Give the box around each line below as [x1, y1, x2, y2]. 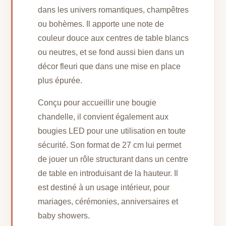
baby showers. [38, 211, 90, 220]
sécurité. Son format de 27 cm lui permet [38, 141, 182, 150]
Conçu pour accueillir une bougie [38, 98, 157, 107]
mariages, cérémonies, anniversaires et [38, 197, 179, 206]
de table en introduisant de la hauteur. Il [38, 169, 179, 178]
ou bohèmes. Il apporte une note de [38, 20, 164, 29]
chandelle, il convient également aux [38, 112, 169, 122]
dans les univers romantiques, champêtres [38, 6, 189, 15]
